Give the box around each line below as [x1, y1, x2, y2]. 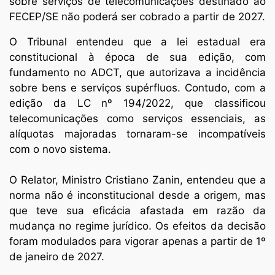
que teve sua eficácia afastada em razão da [9, 204, 266, 217]
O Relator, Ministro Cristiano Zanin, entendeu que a [9, 174, 266, 186]
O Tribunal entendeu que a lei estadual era [9, 36, 266, 48]
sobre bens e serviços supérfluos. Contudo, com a [9, 82, 266, 94]
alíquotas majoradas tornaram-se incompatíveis [9, 128, 266, 140]
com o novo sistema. [9, 143, 111, 155]
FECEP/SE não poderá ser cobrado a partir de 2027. [9, 10, 265, 23]
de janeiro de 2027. [9, 250, 104, 263]
